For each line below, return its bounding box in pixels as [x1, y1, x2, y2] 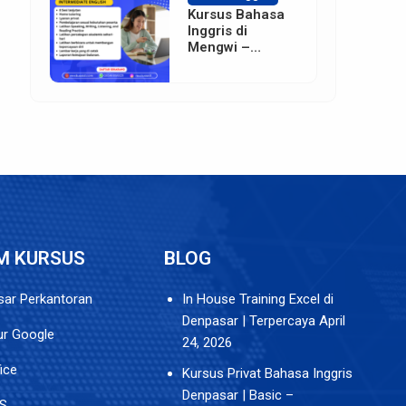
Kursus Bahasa [188, 6, 285, 24]
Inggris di [188, 23, 248, 40]
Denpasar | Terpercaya [182, 313, 315, 330]
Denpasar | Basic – [182, 387, 294, 404]
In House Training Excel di [182, 291, 333, 308]
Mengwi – [188, 39, 251, 56]
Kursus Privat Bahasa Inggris [182, 365, 353, 382]
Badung [188, 55, 238, 72]
